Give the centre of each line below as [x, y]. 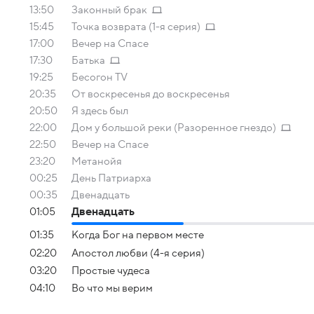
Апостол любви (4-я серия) [138, 253]
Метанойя [97, 161]
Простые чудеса [111, 270]
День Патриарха [111, 178]
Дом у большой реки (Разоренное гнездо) [174, 128]
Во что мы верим [112, 288]
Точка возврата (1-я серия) [136, 27]
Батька [88, 60]
